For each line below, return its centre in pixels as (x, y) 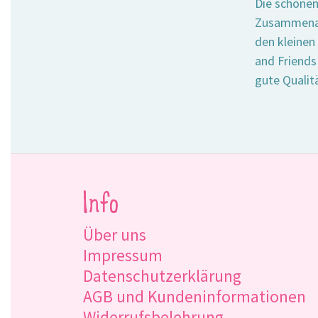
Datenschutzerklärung (162, 275)
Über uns (115, 234)
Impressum (123, 255)
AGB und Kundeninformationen (194, 296)
